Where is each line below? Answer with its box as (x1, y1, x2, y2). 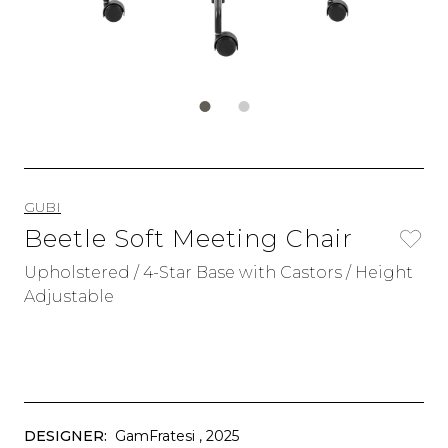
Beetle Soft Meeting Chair (24, 224, 353, 253)
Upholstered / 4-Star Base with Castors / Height (24, 263, 413, 282)
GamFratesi (115, 427, 195, 445)
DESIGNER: (24, 427, 107, 445)
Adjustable (24, 287, 114, 306)
